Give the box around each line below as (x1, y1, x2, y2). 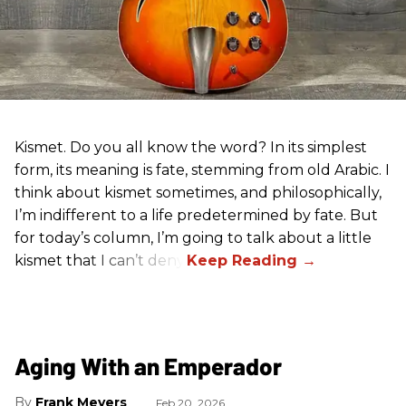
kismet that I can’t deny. (14, 252, 187, 270)
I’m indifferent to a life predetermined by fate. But (14, 207, 378, 225)
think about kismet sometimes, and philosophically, (14, 184, 382, 202)
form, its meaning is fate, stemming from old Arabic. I (14, 161, 390, 179)
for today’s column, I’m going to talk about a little (14, 229, 372, 247)
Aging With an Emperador (14, 352, 282, 381)
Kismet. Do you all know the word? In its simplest (14, 139, 367, 157)
